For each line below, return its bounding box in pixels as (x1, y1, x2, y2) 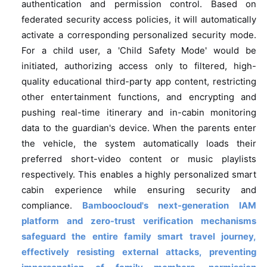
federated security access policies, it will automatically (21, 14, 257, 26)
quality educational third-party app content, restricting (21, 76, 257, 88)
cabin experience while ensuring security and (21, 185, 257, 196)
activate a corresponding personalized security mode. (21, 30, 257, 41)
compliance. (21, 200, 72, 212)
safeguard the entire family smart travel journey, (21, 231, 257, 243)
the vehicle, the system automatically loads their (21, 138, 257, 150)
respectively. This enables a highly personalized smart (21, 169, 257, 181)
